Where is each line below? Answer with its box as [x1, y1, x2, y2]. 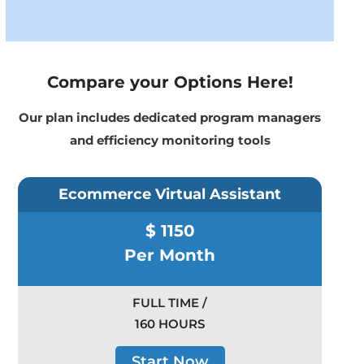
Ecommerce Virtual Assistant [58, 185, 281, 204]
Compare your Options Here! [46, 72, 293, 93]
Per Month [124, 245, 215, 266]
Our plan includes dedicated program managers [19, 110, 321, 126]
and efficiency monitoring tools [69, 132, 271, 149]
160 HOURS [135, 316, 205, 332]
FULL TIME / [132, 295, 207, 311]
